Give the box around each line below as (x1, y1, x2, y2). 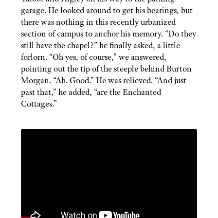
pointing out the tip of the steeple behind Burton (20, 63, 192, 74)
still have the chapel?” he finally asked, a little (20, 40, 180, 51)
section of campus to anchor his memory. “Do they (20, 28, 196, 39)
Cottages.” (20, 98, 57, 109)
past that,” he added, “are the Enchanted (20, 87, 161, 98)
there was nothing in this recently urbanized (20, 17, 176, 28)
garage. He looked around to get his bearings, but (20, 5, 193, 16)
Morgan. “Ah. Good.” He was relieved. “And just (20, 75, 186, 86)
